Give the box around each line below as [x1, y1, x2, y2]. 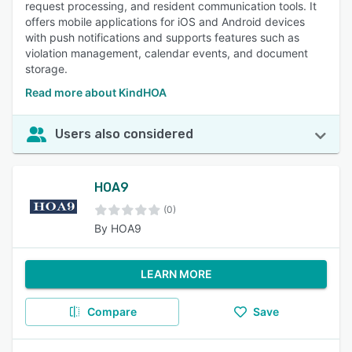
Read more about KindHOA [25, 86, 167, 99]
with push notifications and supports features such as [25, 31, 299, 44]
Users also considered [55, 126, 193, 141]
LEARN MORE [140, 267, 212, 280]
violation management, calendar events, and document [25, 46, 308, 60]
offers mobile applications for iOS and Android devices [25, 15, 305, 28]
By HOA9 [94, 222, 141, 235]
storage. [25, 62, 68, 75]
